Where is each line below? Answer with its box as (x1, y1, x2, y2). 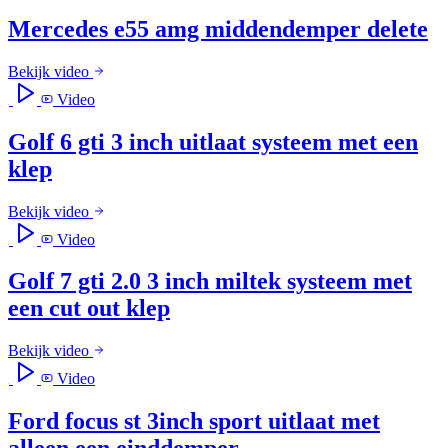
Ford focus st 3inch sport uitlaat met (8, 408, 380, 435)
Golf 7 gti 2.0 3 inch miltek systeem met (8, 268, 412, 295)
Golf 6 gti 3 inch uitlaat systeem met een (8, 128, 418, 155)
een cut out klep (8, 295, 170, 322)
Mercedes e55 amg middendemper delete (8, 15, 428, 42)
